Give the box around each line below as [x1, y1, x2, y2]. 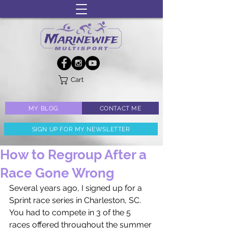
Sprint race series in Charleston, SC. [9, 195, 143, 205]
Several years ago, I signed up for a [9, 183, 144, 193]
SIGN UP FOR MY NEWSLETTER [32, 125, 130, 133]
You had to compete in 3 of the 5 [9, 208, 133, 217]
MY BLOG [28, 104, 59, 112]
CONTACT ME [99, 104, 141, 112]
